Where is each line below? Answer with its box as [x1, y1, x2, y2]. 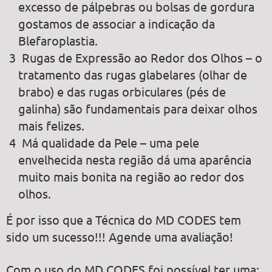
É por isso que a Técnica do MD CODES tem [6, 212, 241, 228]
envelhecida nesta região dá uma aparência [18, 152, 251, 168]
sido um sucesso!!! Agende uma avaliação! [6, 229, 233, 245]
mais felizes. [18, 118, 84, 134]
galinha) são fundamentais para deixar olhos [18, 101, 257, 117]
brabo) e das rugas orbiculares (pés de [18, 84, 226, 100]
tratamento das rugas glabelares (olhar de [18, 67, 247, 83]
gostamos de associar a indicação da [18, 16, 215, 32]
